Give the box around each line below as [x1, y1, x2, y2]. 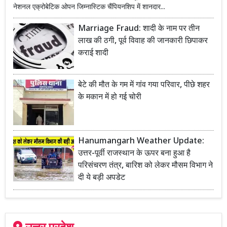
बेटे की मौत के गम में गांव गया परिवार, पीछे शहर [78, 80, 210, 91]
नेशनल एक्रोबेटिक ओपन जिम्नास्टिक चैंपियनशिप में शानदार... [13, 2, 165, 12]
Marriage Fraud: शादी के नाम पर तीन [78, 23, 200, 34]
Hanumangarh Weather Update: [78, 136, 204, 147]
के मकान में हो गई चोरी [78, 92, 141, 103]
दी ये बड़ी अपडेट [78, 172, 125, 183]
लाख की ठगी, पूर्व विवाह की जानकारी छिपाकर [78, 35, 208, 47]
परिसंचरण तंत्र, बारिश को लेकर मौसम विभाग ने [78, 160, 213, 171]
